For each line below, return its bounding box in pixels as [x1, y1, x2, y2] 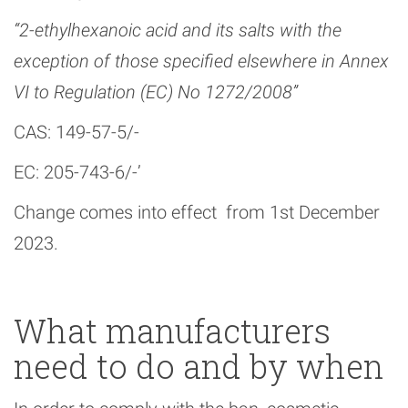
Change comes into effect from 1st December [14, 201, 380, 224]
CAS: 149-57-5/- [14, 121, 139, 144]
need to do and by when [14, 344, 383, 389]
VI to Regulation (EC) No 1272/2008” [14, 81, 298, 104]
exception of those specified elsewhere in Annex [14, 50, 389, 73]
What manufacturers [14, 309, 331, 353]
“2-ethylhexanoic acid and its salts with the [14, 19, 342, 42]
